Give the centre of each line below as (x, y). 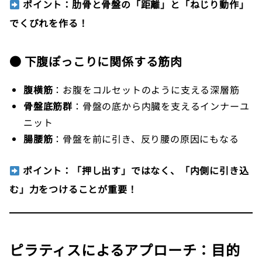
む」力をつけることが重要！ (73, 189)
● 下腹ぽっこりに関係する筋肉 (96, 61)
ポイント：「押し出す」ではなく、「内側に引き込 (136, 170)
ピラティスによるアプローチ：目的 (125, 250)
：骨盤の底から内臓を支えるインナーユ (161, 106)
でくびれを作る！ (49, 23)
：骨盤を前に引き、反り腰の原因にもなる (146, 139)
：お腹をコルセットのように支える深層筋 (146, 90)
